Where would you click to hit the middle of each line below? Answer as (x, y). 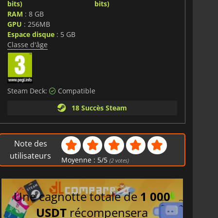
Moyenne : (80, 160)
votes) (122, 160)
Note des (30, 143)
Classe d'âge (27, 44)
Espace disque (31, 34)
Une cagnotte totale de (77, 197)
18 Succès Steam (97, 108)
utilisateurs (31, 155)
